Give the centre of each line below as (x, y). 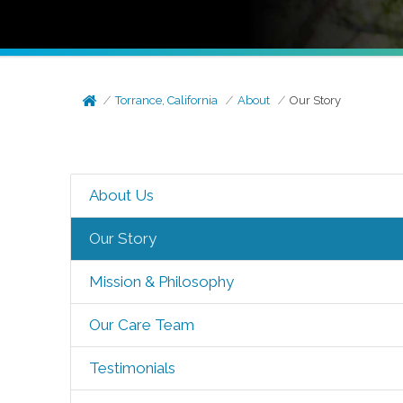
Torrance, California (167, 100)
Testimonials (132, 368)
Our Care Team (141, 325)
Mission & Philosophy (161, 282)
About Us (121, 195)
